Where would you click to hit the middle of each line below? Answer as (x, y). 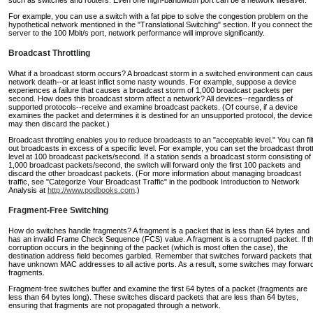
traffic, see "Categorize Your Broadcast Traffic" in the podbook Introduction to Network (154, 181)
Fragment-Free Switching (58, 211)
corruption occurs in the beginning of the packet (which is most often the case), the (148, 248)
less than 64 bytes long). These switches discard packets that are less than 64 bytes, (153, 297)
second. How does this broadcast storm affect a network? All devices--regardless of (151, 98)
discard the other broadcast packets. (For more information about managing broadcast (155, 173)
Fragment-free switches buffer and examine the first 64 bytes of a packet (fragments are (158, 289)
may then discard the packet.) (59, 123)
